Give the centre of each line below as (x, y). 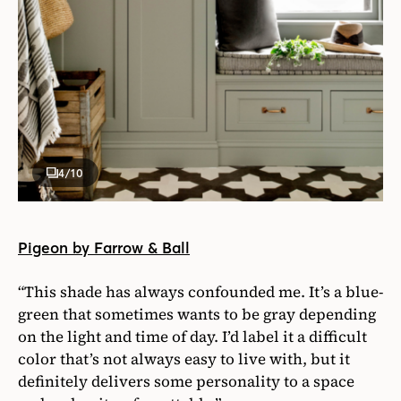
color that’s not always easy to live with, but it (184, 359)
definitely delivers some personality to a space (186, 382)
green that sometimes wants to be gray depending (197, 315)
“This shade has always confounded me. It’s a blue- (200, 292)
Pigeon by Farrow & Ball (104, 248)
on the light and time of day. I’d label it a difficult (192, 337)
